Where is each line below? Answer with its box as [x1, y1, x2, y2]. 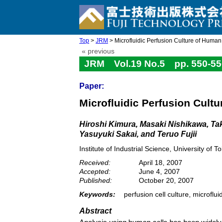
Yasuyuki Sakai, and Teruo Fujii [79, 130, 197, 138]
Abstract [79, 207, 111, 215]
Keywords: [79, 190, 115, 198]
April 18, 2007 [139, 159, 182, 166]
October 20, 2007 [139, 176, 194, 184]
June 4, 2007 [139, 167, 180, 175]
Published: [79, 176, 112, 184]
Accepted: [79, 167, 111, 175]
